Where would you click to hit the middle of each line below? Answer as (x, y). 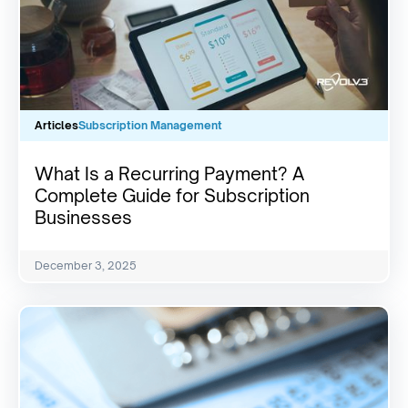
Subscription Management (150, 125)
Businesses (83, 217)
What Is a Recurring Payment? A (169, 173)
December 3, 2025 (86, 265)
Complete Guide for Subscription (172, 195)
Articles (56, 125)
